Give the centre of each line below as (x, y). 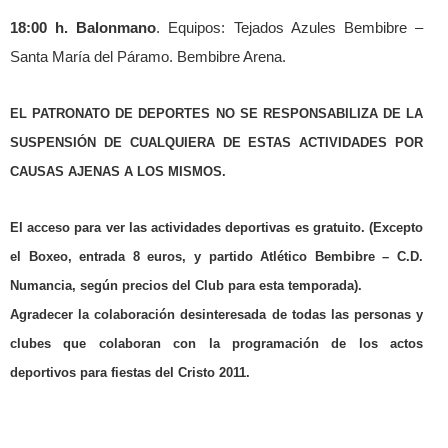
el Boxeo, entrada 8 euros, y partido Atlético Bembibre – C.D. (216, 256)
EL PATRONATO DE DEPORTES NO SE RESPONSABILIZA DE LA (216, 113)
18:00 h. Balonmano (83, 27)
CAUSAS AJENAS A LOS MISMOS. (118, 171)
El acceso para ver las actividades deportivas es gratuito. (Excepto (216, 227)
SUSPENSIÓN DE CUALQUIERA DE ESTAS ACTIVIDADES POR (216, 142)
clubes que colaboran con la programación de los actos (216, 343)
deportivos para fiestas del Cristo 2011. (130, 372)
